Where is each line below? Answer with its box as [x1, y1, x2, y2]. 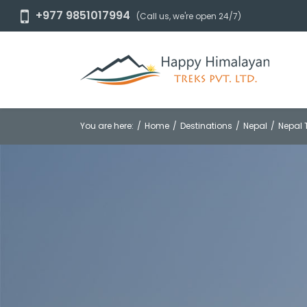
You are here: [80, 120, 134, 132]
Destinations [180, 120, 232, 132]
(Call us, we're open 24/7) [136, 10, 241, 23]
